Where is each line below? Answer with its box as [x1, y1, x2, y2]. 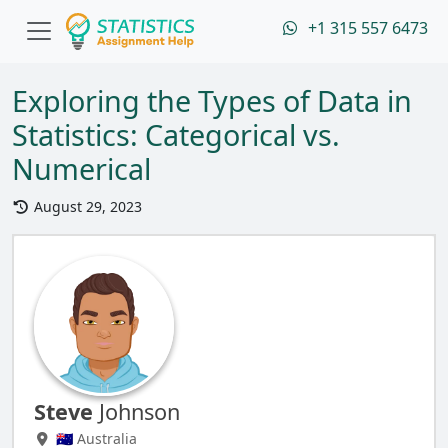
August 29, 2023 [29, 197, 142, 216]
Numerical [12, 149, 151, 188]
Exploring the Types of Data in [12, 81, 412, 120]
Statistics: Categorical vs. [12, 115, 340, 154]
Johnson [93, 397, 180, 426]
